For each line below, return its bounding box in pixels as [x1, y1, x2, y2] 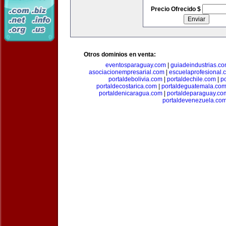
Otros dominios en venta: [84, 51, 156, 58]
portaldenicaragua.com [98, 90, 162, 97]
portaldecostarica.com [96, 83, 157, 90]
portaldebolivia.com [108, 76, 162, 83]
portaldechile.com [166, 76, 216, 83]
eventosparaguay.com [105, 62, 166, 69]
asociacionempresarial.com [88, 69, 164, 76]
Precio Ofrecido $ [150, 6, 202, 13]
